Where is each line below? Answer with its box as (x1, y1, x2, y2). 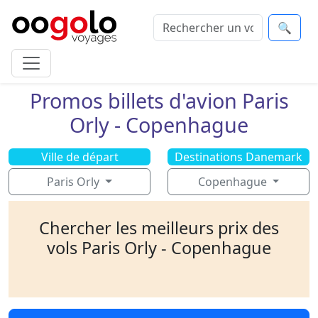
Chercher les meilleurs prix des (39, 216, 279, 239)
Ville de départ (40, 149, 119, 165)
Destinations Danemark (175, 149, 302, 165)
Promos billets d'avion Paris (29, 87, 289, 114)
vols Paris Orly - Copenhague (47, 236, 271, 259)
